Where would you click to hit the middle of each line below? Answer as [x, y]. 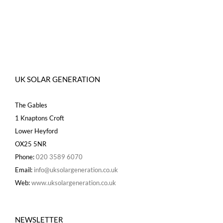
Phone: [25, 157]
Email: [24, 169]
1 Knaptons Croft [40, 118]
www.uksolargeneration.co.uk [74, 182]
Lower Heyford [36, 131]
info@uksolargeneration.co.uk [76, 169]
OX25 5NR [31, 144]
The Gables [31, 105]
